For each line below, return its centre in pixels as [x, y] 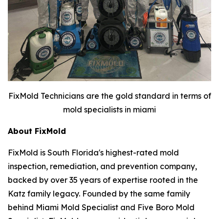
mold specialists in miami [109, 109]
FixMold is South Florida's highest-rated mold [93, 152]
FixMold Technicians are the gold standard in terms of [109, 96]
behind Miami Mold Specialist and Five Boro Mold [101, 207]
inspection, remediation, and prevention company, [102, 166]
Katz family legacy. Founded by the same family [99, 193]
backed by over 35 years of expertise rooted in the [103, 180]
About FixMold [37, 131]
